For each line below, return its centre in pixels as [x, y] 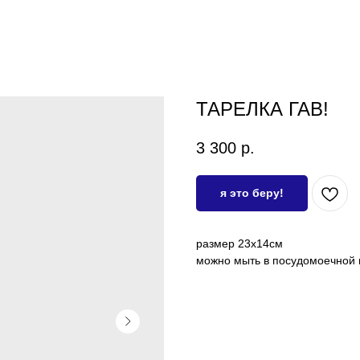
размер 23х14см [239, 244]
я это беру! [252, 193]
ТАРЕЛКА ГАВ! [262, 109]
